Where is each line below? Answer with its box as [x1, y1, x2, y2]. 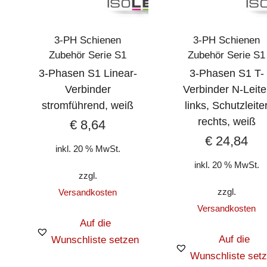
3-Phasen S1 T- [189, 67, 264, 80]
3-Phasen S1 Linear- [38, 67, 137, 80]
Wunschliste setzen [51, 234, 139, 246]
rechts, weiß [197, 116, 256, 128]
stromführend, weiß [42, 100, 134, 112]
